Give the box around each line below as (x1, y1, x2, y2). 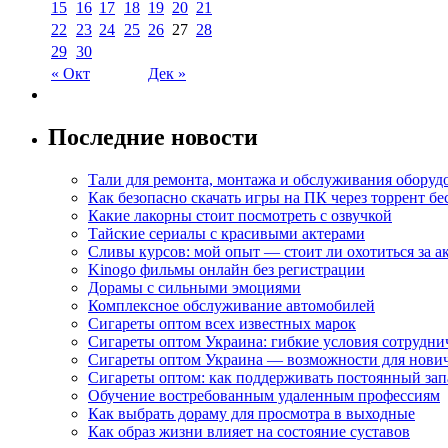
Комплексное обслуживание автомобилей (88, 296, 375, 314)
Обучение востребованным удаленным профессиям (88, 386, 440, 404)
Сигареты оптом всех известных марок (88, 314, 356, 332)
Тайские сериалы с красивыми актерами (88, 224, 365, 242)
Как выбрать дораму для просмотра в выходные (88, 404, 415, 422)
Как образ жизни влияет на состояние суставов (88, 422, 410, 440)
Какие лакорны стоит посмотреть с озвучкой (88, 206, 392, 224)
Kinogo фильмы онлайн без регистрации (88, 260, 365, 278)
